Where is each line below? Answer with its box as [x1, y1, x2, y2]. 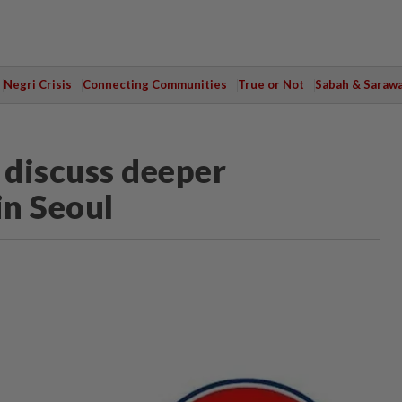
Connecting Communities [82, 77, 227, 92]
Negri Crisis [3, 77, 72, 92]
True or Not [237, 77, 304, 92]
